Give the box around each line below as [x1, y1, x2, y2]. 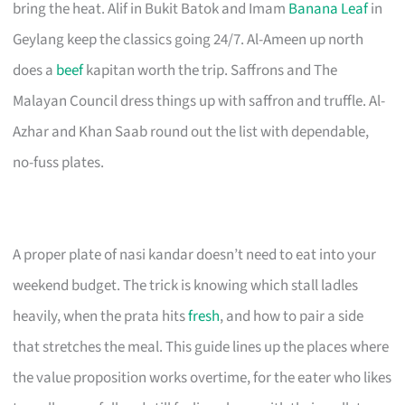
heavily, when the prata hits [13, 305, 189, 327]
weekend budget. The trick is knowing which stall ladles [13, 274, 359, 297]
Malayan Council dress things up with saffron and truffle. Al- [13, 89, 386, 112]
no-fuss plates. [13, 151, 105, 174]
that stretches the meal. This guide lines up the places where [13, 335, 390, 358]
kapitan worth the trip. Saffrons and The [83, 59, 338, 81]
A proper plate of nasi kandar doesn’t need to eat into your [13, 243, 377, 266]
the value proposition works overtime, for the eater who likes [13, 366, 392, 389]
